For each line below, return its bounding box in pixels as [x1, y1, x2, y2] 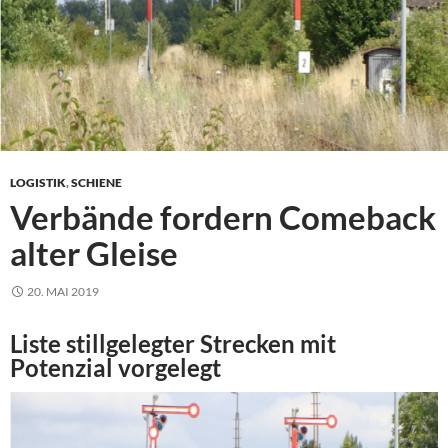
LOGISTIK [10, 174, 66, 190]
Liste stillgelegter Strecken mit [10, 328, 336, 358]
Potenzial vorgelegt [10, 352, 221, 382]
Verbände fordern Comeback [10, 196, 436, 237]
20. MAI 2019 [27, 283, 99, 299]
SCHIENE [71, 174, 122, 190]
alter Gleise [10, 232, 178, 273]
